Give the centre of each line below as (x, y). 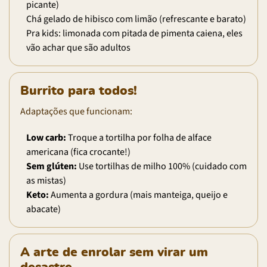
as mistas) (46, 180)
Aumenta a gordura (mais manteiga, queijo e (138, 195)
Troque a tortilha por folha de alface (139, 137)
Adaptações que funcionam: (76, 111)
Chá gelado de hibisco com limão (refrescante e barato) (136, 19)
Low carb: (46, 137)
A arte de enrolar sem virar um (114, 252)
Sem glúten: (52, 166)
